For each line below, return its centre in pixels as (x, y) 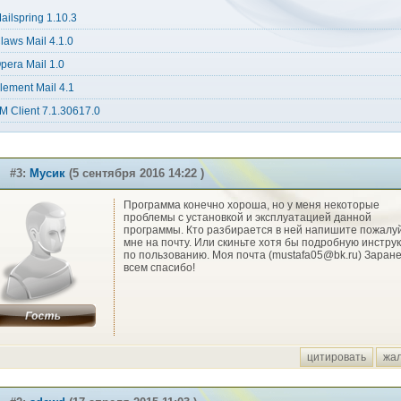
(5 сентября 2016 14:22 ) (135, 173)
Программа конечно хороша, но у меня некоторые (252, 205)
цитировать (337, 357)
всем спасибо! (159, 268)
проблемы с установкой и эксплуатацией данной (247, 218)
